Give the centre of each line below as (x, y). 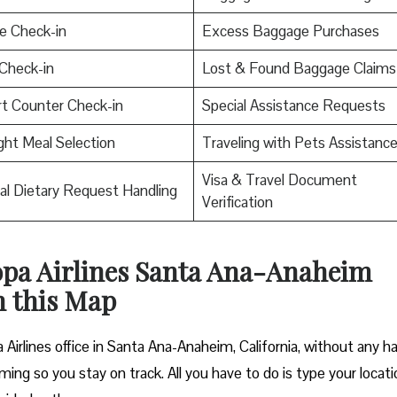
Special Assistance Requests (293, 105)
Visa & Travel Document (279, 179)
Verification (237, 202)
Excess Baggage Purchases (290, 31)
